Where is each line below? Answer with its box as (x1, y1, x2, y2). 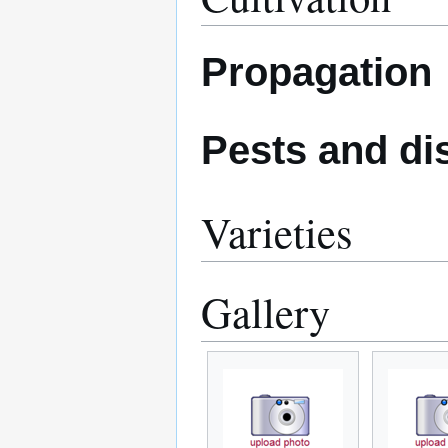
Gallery (201, 282, 330, 340)
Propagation (201, 49, 432, 96)
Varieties (201, 202, 353, 260)
